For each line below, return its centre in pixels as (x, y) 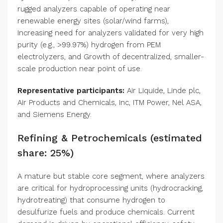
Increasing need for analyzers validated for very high (111, 33)
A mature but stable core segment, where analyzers (111, 176)
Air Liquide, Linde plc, (163, 91)
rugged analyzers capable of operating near (94, 9)
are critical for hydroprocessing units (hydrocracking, (110, 188)
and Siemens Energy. (55, 115)
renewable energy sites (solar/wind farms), (93, 21)
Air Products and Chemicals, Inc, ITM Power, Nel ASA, (110, 103)
